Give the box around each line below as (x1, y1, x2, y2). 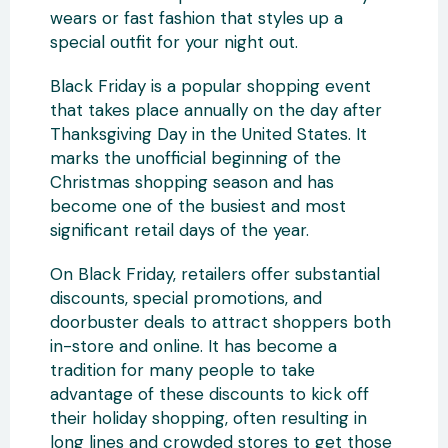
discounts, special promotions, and (50, 287, 322, 309)
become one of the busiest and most (50, 195, 346, 217)
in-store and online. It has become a (50, 335, 337, 357)
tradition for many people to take (50, 359, 315, 381)
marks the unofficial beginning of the (50, 147, 341, 169)
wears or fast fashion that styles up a (50, 7, 343, 29)
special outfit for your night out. (50, 31, 298, 53)
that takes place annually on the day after (50, 99, 382, 121)
